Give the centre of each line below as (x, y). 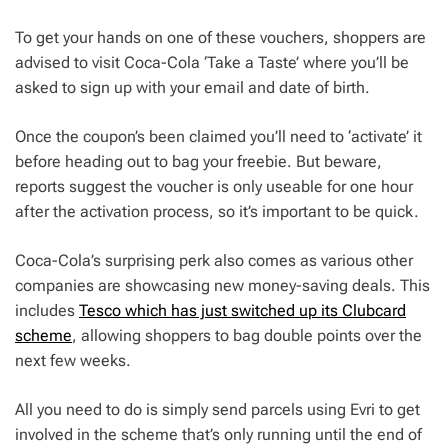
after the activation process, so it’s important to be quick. (217, 212)
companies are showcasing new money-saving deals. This (222, 286)
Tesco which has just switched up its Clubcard (242, 311)
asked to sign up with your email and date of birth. (192, 88)
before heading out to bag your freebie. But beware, (198, 162)
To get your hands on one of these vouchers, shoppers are (220, 38)
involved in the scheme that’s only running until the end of (218, 435)
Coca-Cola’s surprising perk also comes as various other (214, 261)
